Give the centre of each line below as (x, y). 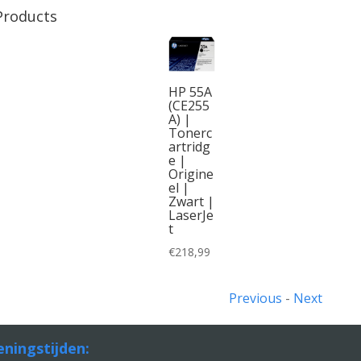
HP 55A (190, 92)
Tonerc (190, 133)
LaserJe (191, 216)
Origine (191, 174)
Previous (256, 298)
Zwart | (191, 202)
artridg (189, 147)
